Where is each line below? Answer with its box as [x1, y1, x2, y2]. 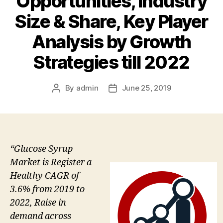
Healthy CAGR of [10, 170, 79, 182]
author [55, 94, 79, 104]
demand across [10, 210, 71, 222]
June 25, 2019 [121, 83, 171, 93]
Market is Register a [10, 156, 92, 168]
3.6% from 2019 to [10, 183, 85, 195]
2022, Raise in [10, 197, 66, 209]
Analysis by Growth [32, 30, 191, 53]
